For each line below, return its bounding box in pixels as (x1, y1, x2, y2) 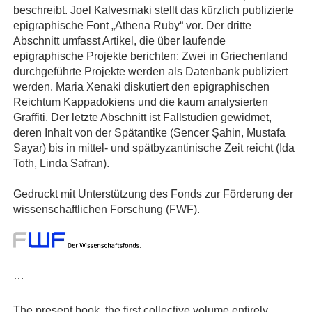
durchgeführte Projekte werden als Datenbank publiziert (13, 65, 288, 78)
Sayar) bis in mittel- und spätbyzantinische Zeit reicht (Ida (13, 141, 295, 155)
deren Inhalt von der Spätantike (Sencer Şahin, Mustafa (13, 126, 286, 139)
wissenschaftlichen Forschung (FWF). (13, 203, 200, 216)
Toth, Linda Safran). (13, 157, 109, 170)
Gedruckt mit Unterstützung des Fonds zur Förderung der (13, 187, 293, 201)
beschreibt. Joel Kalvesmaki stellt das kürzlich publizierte (13, 3, 294, 17)
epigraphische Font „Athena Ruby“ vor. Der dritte (13, 19, 251, 32)
